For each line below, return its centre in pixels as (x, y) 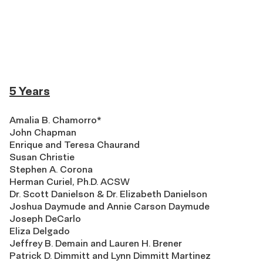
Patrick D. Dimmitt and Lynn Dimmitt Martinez (110, 256)
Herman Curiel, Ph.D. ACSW (70, 182)
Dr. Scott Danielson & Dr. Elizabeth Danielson (108, 194)
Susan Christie (42, 157)
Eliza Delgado (40, 231)
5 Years (30, 91)
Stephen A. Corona (51, 169)
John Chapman (43, 132)
